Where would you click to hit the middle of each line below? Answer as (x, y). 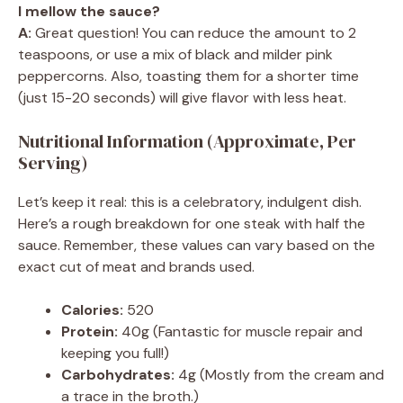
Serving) (53, 163)
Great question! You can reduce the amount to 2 (194, 33)
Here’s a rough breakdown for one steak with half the (192, 224)
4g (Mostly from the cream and (279, 375)
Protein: (90, 332)
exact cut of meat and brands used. (136, 267)
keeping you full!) (115, 354)
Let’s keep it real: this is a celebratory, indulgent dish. (190, 202)
